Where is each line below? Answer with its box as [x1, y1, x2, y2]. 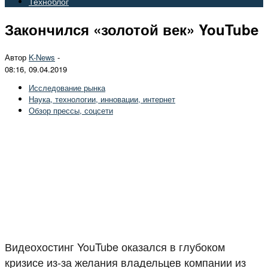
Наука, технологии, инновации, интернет [29, 93, 175, 105]
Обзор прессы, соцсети [29, 104, 113, 116]
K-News [29, 51, 55, 63]
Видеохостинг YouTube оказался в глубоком [5, 238, 225, 254]
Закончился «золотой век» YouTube [5, 19, 258, 39]
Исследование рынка [29, 81, 105, 93]
